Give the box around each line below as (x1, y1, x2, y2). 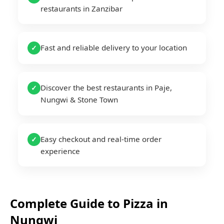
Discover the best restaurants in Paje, (40, 82, 172, 93)
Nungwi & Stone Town (40, 94, 118, 105)
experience (40, 145, 80, 156)
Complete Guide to (10, 194, 123, 211)
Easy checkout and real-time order (40, 133, 162, 144)
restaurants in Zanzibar (40, 3, 123, 13)
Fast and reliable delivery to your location (40, 42, 187, 52)
